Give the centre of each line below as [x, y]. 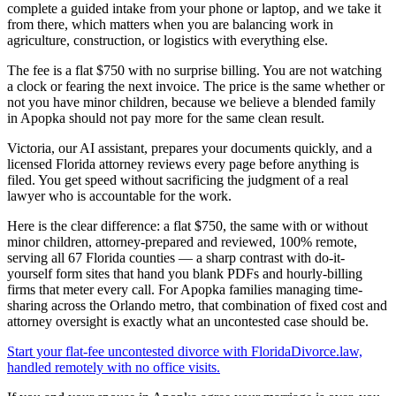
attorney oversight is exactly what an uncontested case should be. [188, 322]
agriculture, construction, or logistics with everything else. [168, 41]
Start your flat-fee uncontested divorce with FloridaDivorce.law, [185, 352]
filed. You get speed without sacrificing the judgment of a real [178, 180]
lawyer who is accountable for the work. [119, 196]
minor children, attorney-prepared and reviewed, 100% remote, [182, 242]
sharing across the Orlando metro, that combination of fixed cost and [197, 306]
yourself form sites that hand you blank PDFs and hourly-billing [185, 274]
